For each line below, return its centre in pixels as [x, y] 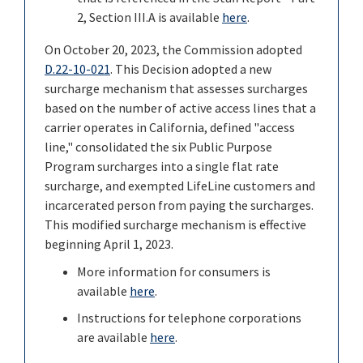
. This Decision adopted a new [191, 68]
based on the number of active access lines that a [180, 107]
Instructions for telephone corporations [189, 318]
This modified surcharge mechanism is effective [175, 224]
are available [113, 337]
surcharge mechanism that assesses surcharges [176, 88]
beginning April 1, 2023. [110, 243]
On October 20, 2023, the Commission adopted [173, 49]
